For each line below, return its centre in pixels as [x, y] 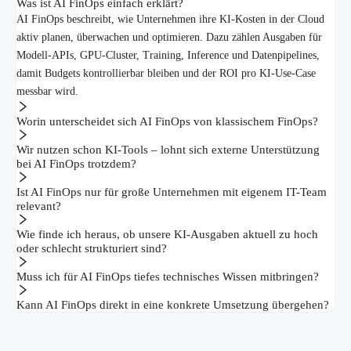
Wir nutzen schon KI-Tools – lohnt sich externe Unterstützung [168, 150]
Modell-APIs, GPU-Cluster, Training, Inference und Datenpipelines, [168, 56]
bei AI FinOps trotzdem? [76, 164]
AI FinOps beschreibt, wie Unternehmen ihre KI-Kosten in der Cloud [170, 20]
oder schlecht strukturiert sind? [92, 249]
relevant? [39, 206]
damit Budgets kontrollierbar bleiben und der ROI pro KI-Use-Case [166, 74]
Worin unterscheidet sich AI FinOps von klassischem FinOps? [167, 122]
